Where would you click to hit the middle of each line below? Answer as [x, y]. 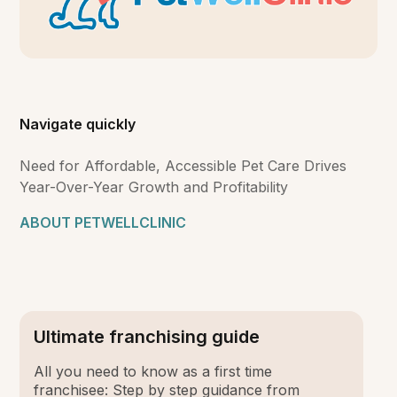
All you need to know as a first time [153, 372]
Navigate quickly [78, 125]
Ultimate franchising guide [147, 337]
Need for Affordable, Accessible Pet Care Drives [183, 166]
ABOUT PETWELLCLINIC [103, 223]
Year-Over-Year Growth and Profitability [156, 187]
